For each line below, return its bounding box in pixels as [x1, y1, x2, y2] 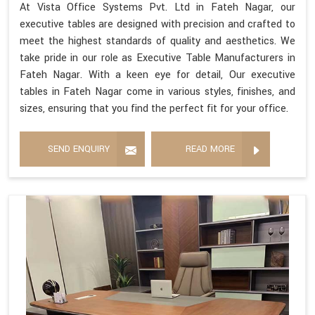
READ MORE [186, 142, 235, 155]
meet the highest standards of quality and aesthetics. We [20, 33, 295, 49]
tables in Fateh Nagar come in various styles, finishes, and [20, 84, 295, 99]
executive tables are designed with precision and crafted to [20, 16, 295, 32]
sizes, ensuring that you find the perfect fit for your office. [20, 101, 288, 116]
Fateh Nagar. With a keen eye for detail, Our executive [20, 67, 295, 82]
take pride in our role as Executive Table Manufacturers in [20, 50, 295, 65]
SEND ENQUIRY [48, 142, 110, 155]
